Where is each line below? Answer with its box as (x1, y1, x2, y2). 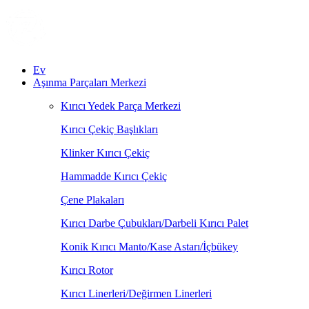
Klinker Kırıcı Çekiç (61, 147, 150, 159)
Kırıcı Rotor (61, 264, 113, 276)
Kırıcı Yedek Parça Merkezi (61, 100, 181, 112)
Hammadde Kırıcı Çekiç (61, 170, 167, 182)
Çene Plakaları (61, 194, 124, 206)
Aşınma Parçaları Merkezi (33, 77, 146, 88)
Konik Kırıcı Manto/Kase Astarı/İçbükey (61, 241, 238, 252)
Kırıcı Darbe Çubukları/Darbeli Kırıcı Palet (61, 217, 248, 229)
